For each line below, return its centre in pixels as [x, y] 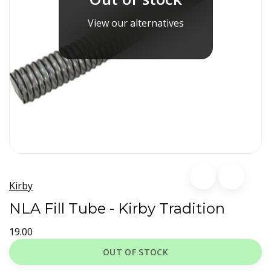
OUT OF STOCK [135, 252]
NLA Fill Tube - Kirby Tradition [117, 208]
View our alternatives [135, 23]
